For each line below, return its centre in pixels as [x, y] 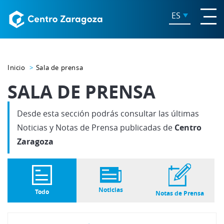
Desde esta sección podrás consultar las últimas [108, 113]
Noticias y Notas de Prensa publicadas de [96, 127]
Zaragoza [35, 141]
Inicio [16, 67]
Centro [188, 127]
